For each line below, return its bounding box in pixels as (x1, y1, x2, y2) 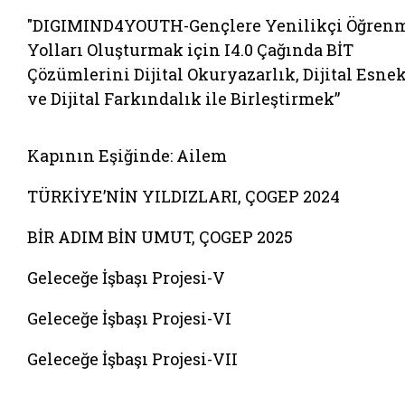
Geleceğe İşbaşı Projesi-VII (27, 348, 238, 370)
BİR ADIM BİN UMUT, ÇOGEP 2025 (27, 226, 293, 248)
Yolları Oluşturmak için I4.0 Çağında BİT (27, 39, 353, 61)
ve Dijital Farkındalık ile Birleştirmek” (27, 88, 340, 109)
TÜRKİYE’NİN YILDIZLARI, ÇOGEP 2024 (27, 185, 340, 207)
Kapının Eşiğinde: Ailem (27, 145, 227, 166)
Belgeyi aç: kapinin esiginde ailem (26, 127, 307, 149)
